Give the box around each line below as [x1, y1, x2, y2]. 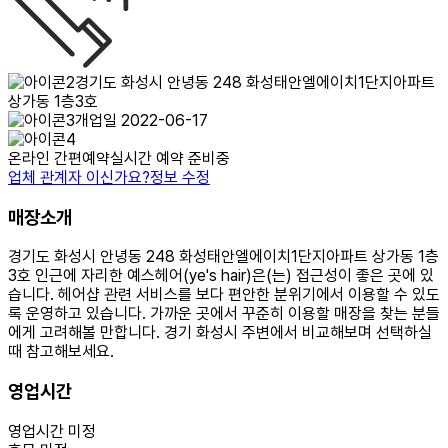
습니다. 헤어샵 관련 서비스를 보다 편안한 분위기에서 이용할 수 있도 [8, 285, 440, 305]
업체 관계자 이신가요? [8, 168, 150, 187]
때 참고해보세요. [8, 342, 114, 362]
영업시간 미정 [8, 421, 96, 441]
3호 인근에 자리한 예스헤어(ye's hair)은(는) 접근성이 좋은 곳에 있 [8, 266, 434, 286]
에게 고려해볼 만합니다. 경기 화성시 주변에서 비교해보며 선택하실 [8, 323, 432, 343]
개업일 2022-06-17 [75, 111, 208, 130]
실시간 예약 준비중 [110, 149, 230, 168]
